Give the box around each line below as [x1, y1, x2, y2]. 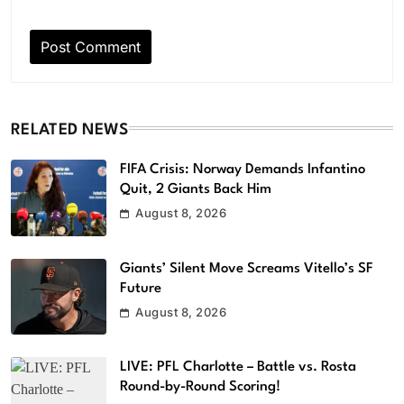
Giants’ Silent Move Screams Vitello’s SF [120, 261, 373, 276]
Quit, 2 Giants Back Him [120, 181, 271, 197]
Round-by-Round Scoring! [120, 380, 280, 395]
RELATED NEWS [11, 122, 129, 138]
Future [120, 280, 161, 296]
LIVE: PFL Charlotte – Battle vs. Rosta [120, 360, 356, 375]
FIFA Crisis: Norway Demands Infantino [120, 161, 365, 177]
